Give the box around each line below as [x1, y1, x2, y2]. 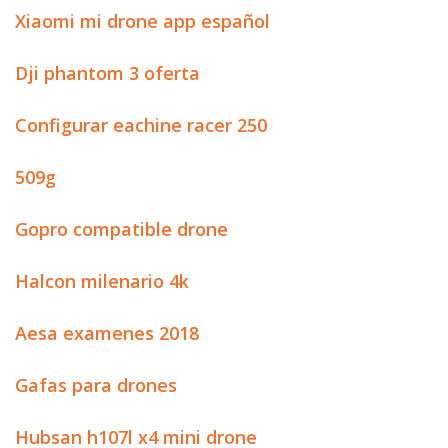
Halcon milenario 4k [15, 269, 189, 293]
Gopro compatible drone [15, 217, 228, 241]
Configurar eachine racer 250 [15, 113, 267, 137]
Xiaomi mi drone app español [15, 9, 270, 33]
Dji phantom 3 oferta [15, 61, 200, 85]
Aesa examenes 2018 [15, 321, 199, 345]
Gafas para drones [15, 373, 177, 397]
